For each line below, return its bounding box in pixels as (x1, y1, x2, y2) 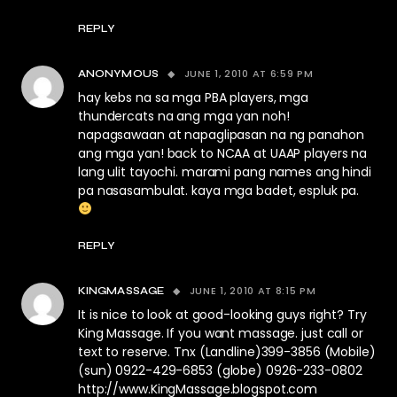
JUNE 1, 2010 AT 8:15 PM (189, 284, 316, 298)
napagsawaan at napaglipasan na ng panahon (78, 126, 364, 144)
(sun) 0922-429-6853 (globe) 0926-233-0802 (78, 362, 362, 379)
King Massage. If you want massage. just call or (78, 324, 363, 342)
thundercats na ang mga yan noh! (78, 107, 290, 125)
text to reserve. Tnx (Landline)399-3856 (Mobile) (78, 343, 376, 361)
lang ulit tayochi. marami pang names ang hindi (78, 163, 371, 181)
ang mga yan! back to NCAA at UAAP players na (78, 144, 368, 162)
